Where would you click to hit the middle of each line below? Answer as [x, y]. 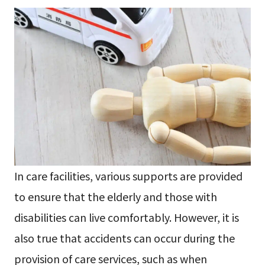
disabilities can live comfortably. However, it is [126, 217]
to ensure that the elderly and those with [115, 197]
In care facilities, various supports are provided [128, 176]
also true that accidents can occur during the [124, 238]
